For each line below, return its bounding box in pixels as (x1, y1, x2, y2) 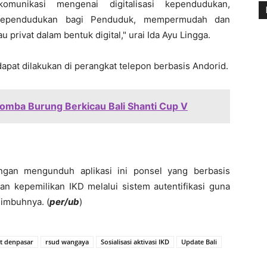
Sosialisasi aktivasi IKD (101, 237, 169, 246)
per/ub (49, 195, 79, 207)
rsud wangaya (45, 237, 89, 246)
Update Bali (181, 237, 217, 246)
